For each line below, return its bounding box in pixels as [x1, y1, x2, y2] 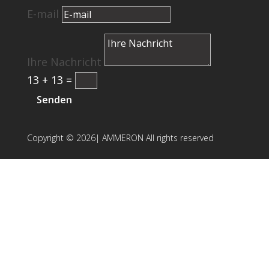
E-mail [26, 7, 62, 22]
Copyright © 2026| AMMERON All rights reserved [26, 132, 214, 144]
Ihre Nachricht [26, 55, 101, 70]
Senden [36, 93, 72, 107]
